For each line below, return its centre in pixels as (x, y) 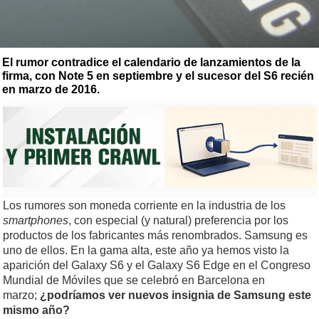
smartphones (36, 221)
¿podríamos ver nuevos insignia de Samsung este (176, 296)
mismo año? (36, 310)
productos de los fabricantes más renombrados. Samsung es (155, 236)
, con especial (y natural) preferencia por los (178, 221)
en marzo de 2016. (51, 90)
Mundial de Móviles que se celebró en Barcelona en (134, 281)
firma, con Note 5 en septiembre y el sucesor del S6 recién (158, 76)
